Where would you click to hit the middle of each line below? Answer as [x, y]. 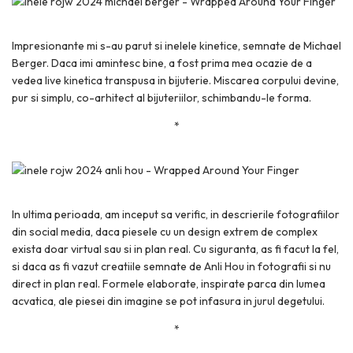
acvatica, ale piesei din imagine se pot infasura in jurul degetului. [168, 301]
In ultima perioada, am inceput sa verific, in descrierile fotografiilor [176, 214]
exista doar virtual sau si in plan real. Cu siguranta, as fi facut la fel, [175, 249]
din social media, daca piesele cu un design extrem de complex [165, 232]
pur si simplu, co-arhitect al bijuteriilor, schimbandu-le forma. [162, 98]
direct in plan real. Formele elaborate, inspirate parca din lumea [169, 284]
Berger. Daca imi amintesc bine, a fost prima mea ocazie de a [162, 63]
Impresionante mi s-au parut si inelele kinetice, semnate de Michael [176, 46]
